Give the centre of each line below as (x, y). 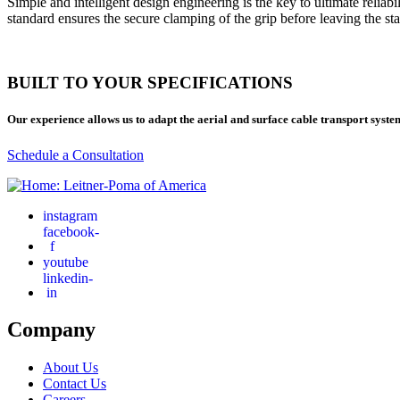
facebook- (71, 231)
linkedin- (68, 277)
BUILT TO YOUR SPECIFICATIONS (150, 83)
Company (51, 330)
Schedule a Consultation (75, 154)
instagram (70, 215)
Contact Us (75, 384)
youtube (66, 261)
